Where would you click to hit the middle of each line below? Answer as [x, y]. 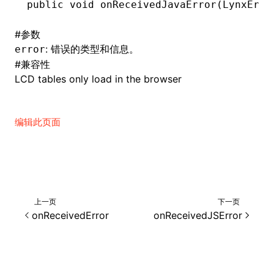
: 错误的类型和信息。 [92, 49]
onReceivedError [70, 215]
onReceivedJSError [198, 215]
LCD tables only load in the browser [98, 79]
